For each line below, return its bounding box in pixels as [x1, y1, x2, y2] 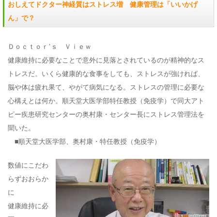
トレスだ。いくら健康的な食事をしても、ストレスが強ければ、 [8, 70, 204, 78]
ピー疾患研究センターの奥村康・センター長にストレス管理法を [8, 111, 204, 119]
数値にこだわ [8, 162, 48, 170]
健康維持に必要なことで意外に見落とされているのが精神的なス [8, 57, 204, 64]
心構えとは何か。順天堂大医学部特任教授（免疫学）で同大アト [8, 97, 204, 105]
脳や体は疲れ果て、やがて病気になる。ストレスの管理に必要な [8, 84, 204, 92]
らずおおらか [8, 175, 48, 183]
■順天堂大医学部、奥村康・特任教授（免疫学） [8, 138, 161, 146]
